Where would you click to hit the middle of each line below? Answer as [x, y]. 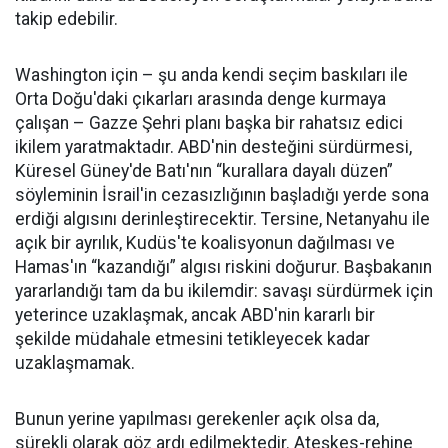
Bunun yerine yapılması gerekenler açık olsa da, [197, 419]
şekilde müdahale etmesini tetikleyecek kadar [192, 339]
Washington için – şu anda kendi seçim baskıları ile [211, 75]
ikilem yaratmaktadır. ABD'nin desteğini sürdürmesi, [213, 147]
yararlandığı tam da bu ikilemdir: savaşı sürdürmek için [224, 291]
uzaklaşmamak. [75, 363]
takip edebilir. [66, 19]
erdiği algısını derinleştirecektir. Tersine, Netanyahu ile [222, 219]
